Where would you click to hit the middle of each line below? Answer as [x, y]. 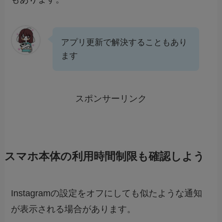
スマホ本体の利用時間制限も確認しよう [104, 156]
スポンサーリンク [111, 98]
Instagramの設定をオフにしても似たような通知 [107, 193]
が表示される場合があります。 [74, 209]
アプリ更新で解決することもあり [124, 43]
